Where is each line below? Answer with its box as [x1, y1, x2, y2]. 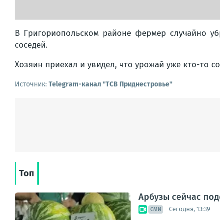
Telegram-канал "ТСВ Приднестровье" [49, 80, 172, 88]
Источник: [15, 80, 49, 88]
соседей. [15, 39, 48, 50]
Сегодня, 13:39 [169, 205, 210, 213]
